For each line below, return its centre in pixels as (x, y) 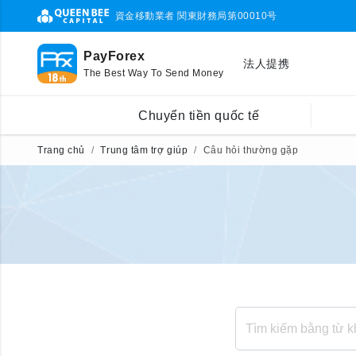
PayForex (114, 56)
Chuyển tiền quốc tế (199, 115)
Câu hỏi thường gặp (251, 150)
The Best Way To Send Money (154, 73)
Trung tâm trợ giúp (144, 150)
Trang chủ (61, 150)
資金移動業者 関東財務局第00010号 (196, 15)
